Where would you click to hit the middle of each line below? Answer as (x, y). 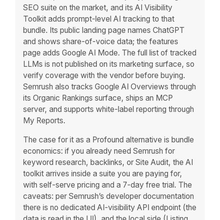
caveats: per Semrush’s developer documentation (109, 196)
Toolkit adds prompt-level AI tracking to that (99, 19)
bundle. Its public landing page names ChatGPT (104, 30)
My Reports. (44, 121)
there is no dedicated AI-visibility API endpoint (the (110, 207)
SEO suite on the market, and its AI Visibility (98, 8)
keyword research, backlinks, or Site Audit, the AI (108, 162)
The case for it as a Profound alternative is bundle (109, 139)
